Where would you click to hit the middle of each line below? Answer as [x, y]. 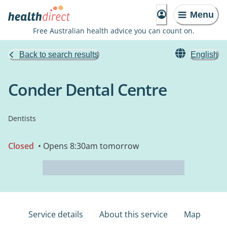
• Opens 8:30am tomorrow [87, 146]
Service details [56, 214]
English [204, 54]
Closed [21, 146]
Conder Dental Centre [87, 89]
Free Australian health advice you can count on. [113, 31]
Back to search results [59, 54]
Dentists [22, 118]
